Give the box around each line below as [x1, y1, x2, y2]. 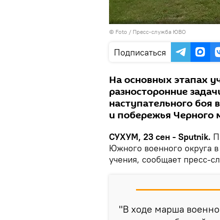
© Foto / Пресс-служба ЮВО [109, 28, 186, 35]
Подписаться [114, 47, 166, 58]
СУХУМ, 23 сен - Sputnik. [109, 131, 211, 142]
